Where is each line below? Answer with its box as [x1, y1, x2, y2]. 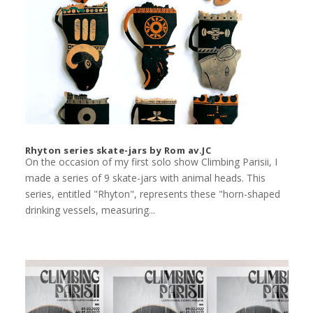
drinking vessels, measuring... [24, 203, 155, 217]
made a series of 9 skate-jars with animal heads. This [24, 171, 265, 185]
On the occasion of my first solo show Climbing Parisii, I [24, 155, 277, 169]
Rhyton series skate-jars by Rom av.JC [24, 144, 212, 157]
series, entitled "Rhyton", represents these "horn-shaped [24, 187, 280, 201]
